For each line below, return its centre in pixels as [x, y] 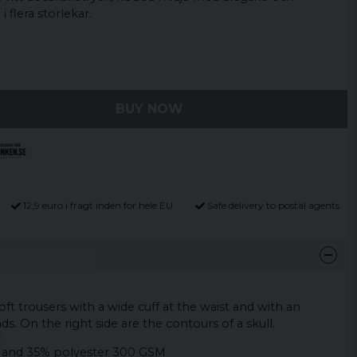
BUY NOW [149, 109]
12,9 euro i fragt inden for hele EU [98, 205]
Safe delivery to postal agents [273, 205]
